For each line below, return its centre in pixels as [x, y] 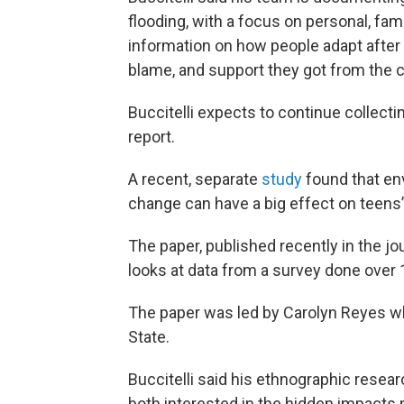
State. [149, 336]
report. [151, 136]
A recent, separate [195, 179]
